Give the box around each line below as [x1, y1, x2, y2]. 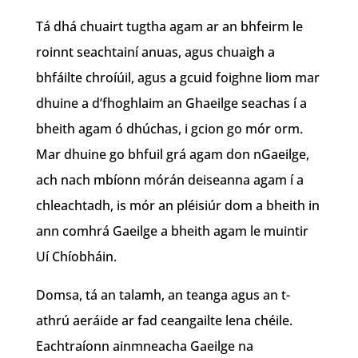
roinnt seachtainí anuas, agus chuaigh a [35, 42, 275, 61]
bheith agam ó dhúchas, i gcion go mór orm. [35, 119, 303, 137]
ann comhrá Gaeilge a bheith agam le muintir [35, 221, 308, 240]
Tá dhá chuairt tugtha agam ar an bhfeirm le [35, 17, 303, 35]
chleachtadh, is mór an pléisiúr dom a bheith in [35, 196, 320, 214]
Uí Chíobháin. [35, 247, 117, 265]
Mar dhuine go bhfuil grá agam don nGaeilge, [35, 145, 309, 163]
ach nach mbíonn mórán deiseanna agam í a [35, 170, 304, 189]
